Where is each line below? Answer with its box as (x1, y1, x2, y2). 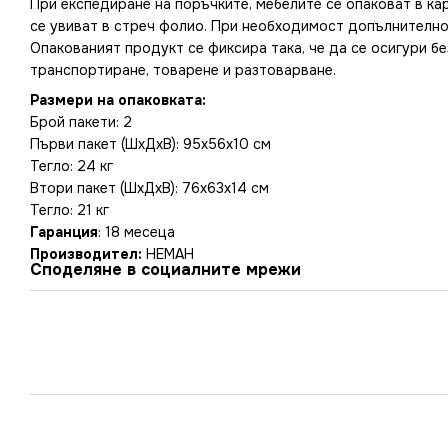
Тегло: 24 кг (30, 157, 113, 176)
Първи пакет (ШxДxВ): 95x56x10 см (30, 135, 271, 154)
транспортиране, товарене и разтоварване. (30, 60, 336, 79)
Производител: (30, 245, 142, 264)
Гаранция (30, 223, 98, 242)
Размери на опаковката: (30, 91, 206, 110)
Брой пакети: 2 (30, 113, 132, 132)
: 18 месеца (98, 223, 175, 242)
